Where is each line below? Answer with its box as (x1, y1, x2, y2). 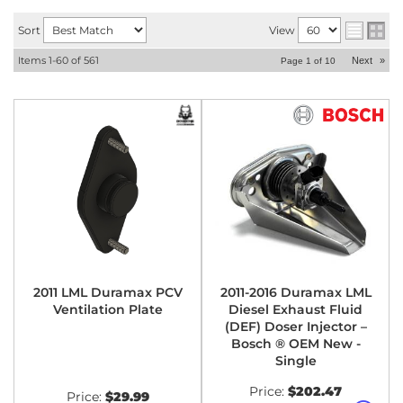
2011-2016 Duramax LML (219, 284, 372, 300)
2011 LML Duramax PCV (32, 284, 183, 300)
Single (274, 353, 317, 369)
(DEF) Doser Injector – (224, 318, 367, 335)
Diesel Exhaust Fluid (228, 301, 363, 318)
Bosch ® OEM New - (230, 336, 361, 352)
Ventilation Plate (52, 301, 163, 318)
